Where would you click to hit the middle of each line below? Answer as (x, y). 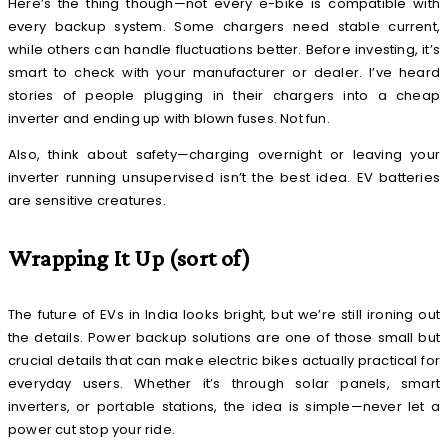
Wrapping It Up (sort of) (129, 258)
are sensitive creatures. (87, 201)
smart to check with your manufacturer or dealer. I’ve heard (224, 73)
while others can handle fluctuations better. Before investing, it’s (224, 50)
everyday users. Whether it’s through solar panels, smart (224, 384)
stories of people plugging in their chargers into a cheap (224, 96)
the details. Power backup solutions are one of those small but (224, 338)
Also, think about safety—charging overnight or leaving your (224, 155)
